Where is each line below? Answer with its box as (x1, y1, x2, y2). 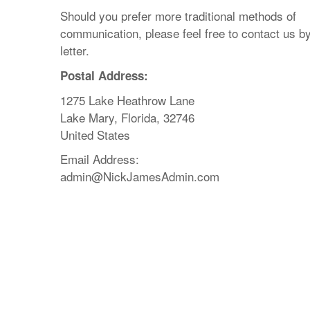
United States (60, 126, 130, 143)
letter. (60, 42, 89, 59)
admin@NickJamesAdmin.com (60, 167, 219, 185)
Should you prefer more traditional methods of (60, 7, 296, 24)
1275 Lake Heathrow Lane (60, 91, 194, 109)
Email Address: (60, 150, 139, 167)
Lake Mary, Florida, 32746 (60, 109, 194, 126)
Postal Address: (60, 67, 148, 84)
